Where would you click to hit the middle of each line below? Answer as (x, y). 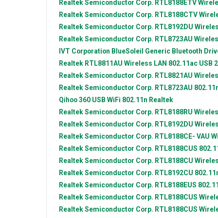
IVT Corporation (85, 51)
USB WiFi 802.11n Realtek (133, 100)
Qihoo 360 (75, 100)
